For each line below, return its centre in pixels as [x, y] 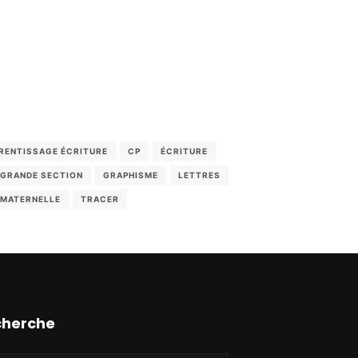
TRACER [100, 199]
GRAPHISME [131, 175]
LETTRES [200, 175]
